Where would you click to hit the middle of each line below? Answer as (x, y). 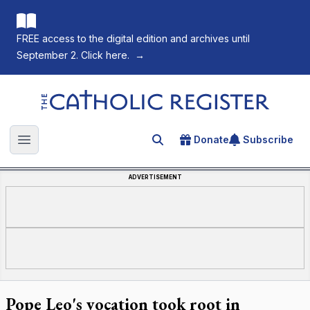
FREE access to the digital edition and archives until (133, 38)
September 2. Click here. (73, 55)
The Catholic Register (94, 96)
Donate (211, 139)
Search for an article (206, 142)
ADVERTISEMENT (155, 177)
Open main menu (68, 147)
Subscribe (268, 139)
